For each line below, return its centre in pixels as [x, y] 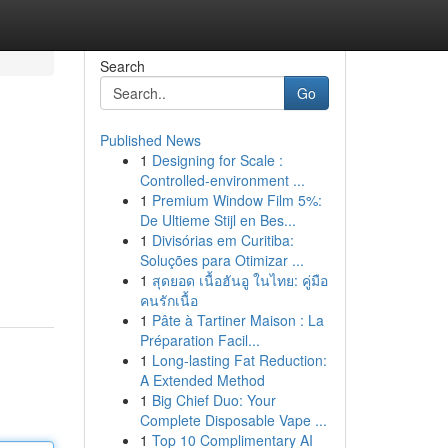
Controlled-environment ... [222, 180]
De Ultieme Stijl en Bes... [217, 220]
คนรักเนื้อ [168, 300]
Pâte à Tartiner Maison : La [237, 320]
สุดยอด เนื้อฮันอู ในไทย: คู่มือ [239, 280]
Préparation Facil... [199, 340]
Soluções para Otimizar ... [221, 260]
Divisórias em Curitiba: [222, 240]
